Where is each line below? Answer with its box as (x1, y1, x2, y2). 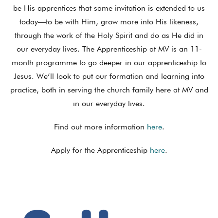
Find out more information (54, 122, 147, 131)
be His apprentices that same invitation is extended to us (13, 3, 205, 13)
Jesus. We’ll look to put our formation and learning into (14, 72, 204, 81)
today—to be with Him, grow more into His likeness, (19, 17, 199, 26)
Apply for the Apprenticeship (51, 145, 150, 155)
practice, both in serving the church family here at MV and (10, 85, 208, 94)
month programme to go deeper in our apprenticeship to (12, 58, 206, 67)
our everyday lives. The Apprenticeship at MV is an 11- (16, 44, 202, 54)
